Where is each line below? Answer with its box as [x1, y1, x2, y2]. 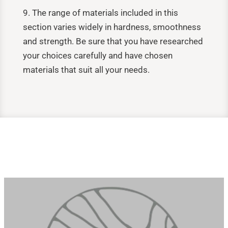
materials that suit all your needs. [22, 64, 150, 75]
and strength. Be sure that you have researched [22, 36, 203, 46]
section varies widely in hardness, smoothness [22, 21, 201, 32]
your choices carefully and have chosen [22, 50, 173, 61]
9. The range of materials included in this [22, 7, 178, 18]
